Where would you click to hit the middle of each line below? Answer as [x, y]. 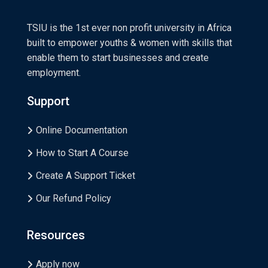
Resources [56, 235]
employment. [54, 72]
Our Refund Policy [74, 198]
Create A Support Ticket [86, 176]
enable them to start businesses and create [118, 57]
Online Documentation [82, 130]
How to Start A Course [82, 153]
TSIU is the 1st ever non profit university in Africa [129, 28]
